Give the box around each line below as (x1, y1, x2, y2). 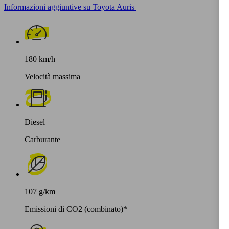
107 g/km (25, 187, 55, 196)
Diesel (25, 117, 45, 126)
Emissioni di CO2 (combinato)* (25, 204, 127, 213)
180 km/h (25, 54, 55, 63)
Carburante (25, 134, 60, 144)
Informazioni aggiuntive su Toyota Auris (4, 2, 134, 11)
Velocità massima (25, 72, 80, 81)
